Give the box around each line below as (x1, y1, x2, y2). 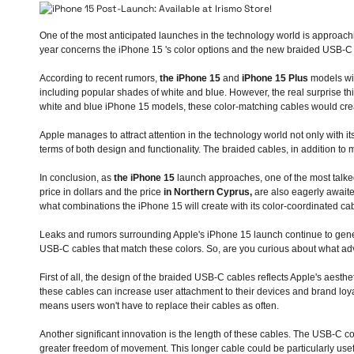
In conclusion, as (40, 172, 114, 184)
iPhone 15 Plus (242, 73, 308, 85)
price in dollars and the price (40, 186, 164, 198)
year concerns (40, 44, 103, 56)
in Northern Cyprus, (164, 186, 252, 198)
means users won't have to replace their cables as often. (40, 300, 279, 312)
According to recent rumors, (40, 73, 160, 85)
